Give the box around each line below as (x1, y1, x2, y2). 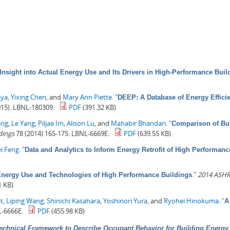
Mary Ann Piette (63, 92, 112, 102)
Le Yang (11, 118, 35, 128)
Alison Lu (67, 118, 94, 128)
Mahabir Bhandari (111, 118, 166, 128)
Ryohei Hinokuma (164, 196, 219, 205)
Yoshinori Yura (103, 196, 147, 205)
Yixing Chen (11, 92, 46, 102)
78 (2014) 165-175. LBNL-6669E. (14, 128, 109, 138)
